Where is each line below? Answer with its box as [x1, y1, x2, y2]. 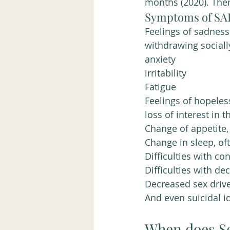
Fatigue [145, 80, 176, 93]
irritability [145, 66, 189, 79]
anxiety [145, 52, 176, 65]
